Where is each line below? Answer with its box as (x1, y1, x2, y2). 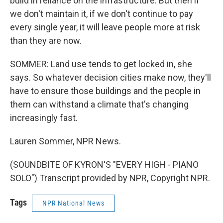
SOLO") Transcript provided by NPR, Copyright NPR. (10, 173, 210, 183)
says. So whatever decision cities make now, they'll (10, 72, 211, 83)
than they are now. (10, 35, 82, 46)
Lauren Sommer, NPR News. (10, 136, 121, 146)
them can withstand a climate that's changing (10, 99, 189, 110)
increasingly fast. (10, 112, 78, 123)
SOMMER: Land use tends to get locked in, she (10, 59, 192, 69)
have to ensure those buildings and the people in (10, 86, 201, 96)
